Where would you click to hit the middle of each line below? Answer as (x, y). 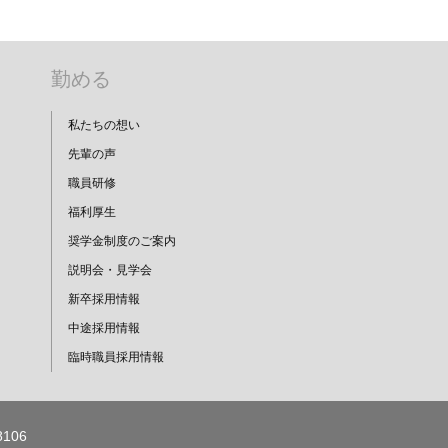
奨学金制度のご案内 (122, 241)
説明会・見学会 (110, 270)
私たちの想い (104, 125)
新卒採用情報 (104, 299)
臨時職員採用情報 (116, 357)
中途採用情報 (104, 328)
